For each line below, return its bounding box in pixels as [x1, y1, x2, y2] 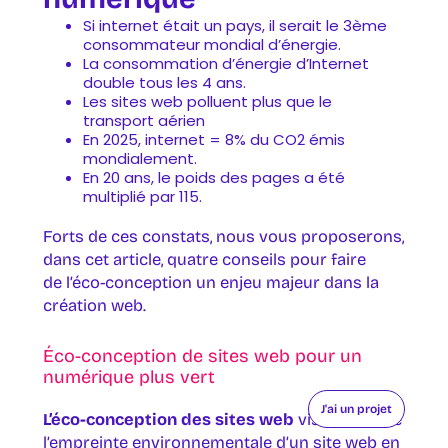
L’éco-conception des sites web [42, 410, 294, 430]
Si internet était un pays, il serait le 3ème [82, 14, 387, 36]
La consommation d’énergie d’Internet [82, 52, 369, 74]
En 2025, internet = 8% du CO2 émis [82, 128, 345, 150]
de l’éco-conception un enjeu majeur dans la [42, 272, 379, 292]
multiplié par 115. [82, 185, 202, 207]
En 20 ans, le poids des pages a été [82, 166, 345, 188]
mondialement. [82, 147, 197, 169]
